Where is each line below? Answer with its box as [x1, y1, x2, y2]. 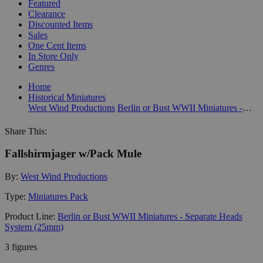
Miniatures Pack [28, 191, 88, 201]
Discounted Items [28, 19, 93, 29]
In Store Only [28, 50, 79, 61]
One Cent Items [28, 40, 86, 50]
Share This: [5, 126, 47, 136]
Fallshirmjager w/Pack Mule [5, 147, 141, 160]
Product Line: [5, 211, 58, 221]
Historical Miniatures [28, 92, 106, 102]
